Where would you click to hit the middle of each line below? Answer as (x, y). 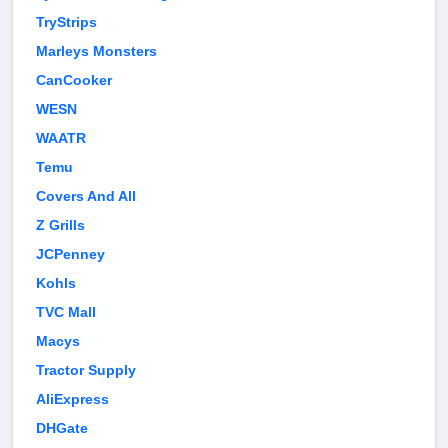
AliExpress (72, 399)
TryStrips (66, 22)
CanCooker (74, 80)
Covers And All (86, 196)
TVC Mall (66, 312)
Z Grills (60, 225)
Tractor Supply (86, 370)
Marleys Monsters (96, 51)
